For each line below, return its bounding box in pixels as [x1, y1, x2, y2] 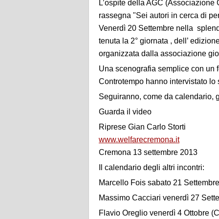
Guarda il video [99, 108, 152, 116]
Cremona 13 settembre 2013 [99, 148, 197, 157]
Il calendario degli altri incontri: [99, 163, 204, 172]
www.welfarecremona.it [99, 135, 179, 144]
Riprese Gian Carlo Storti [99, 123, 186, 131]
